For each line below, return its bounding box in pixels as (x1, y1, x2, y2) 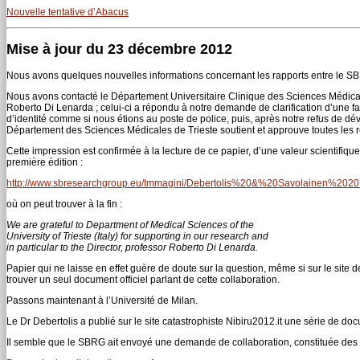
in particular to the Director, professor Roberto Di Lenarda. (6, 241, 258, 253)
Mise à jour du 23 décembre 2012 (6, 40, 232, 57)
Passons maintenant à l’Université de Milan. (6, 294, 198, 306)
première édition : (6, 156, 83, 168)
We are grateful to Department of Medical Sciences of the (6, 219, 254, 231)
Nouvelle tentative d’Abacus (6, 6, 129, 18)
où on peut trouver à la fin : (6, 198, 122, 210)
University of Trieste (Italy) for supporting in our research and (6, 230, 268, 242)
